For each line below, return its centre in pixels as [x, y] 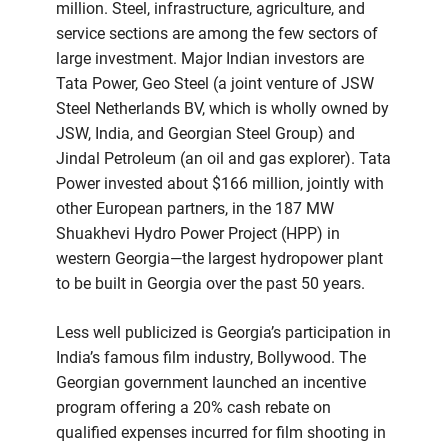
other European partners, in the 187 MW [195, 209]
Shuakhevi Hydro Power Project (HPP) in [198, 234]
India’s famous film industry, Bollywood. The [211, 358]
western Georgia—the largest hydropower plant [219, 259]
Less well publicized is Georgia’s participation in [223, 333]
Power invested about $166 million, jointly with [220, 184]
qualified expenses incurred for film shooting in [221, 433]
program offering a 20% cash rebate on [193, 408]
